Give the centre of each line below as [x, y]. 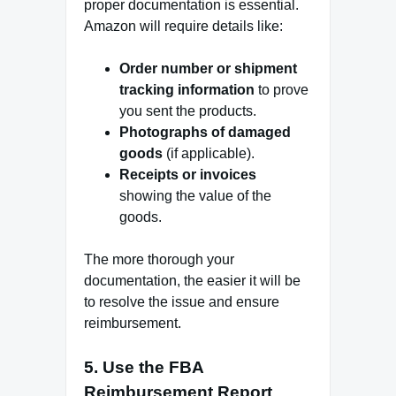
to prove [282, 89]
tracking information [187, 89]
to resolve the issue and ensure [182, 301]
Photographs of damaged [205, 132]
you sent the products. [188, 110]
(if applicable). [209, 153]
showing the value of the [195, 195]
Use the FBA [153, 367]
